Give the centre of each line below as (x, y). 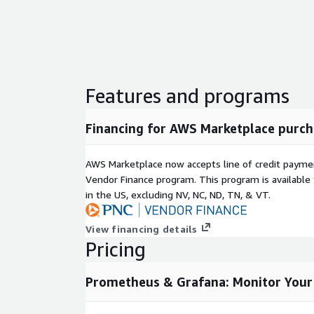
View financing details (142, 229)
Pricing (116, 250)
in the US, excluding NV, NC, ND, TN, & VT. (178, 194)
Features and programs (187, 96)
